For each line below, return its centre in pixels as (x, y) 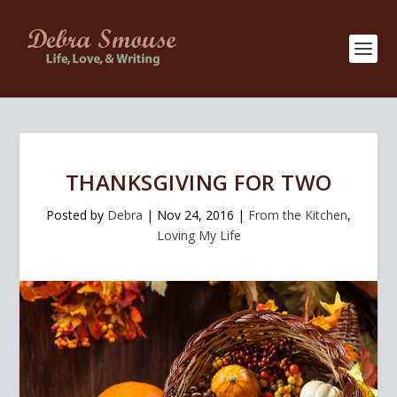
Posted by (77, 215)
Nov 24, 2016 (195, 215)
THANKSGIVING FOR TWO (198, 182)
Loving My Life (198, 235)
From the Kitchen (298, 215)
